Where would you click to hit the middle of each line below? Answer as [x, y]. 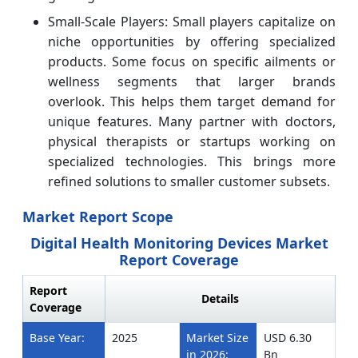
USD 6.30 [288, 337]
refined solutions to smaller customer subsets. [189, 181]
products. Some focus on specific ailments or [192, 61]
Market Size [217, 337]
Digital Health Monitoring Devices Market [179, 243]
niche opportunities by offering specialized [192, 41]
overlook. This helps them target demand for [192, 101]
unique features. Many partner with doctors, [192, 121]
